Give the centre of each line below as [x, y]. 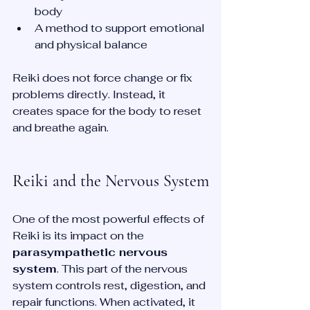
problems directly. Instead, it [90, 94]
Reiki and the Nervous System [111, 181]
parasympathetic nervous [92, 252]
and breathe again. [61, 127]
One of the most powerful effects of [110, 219]
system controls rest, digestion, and [110, 285]
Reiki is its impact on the [80, 235]
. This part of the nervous [124, 268]
